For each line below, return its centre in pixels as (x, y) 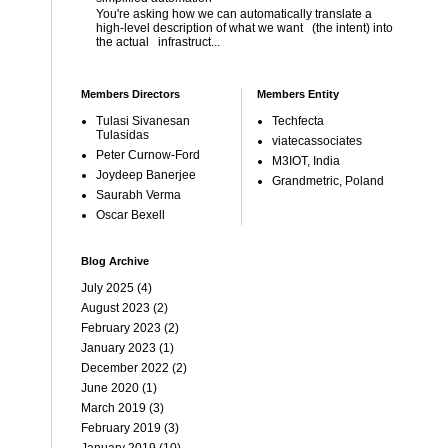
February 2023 (121, 327)
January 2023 (118, 347)
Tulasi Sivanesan (143, 120)
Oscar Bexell (130, 214)
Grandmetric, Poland (328, 180)
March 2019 (113, 407)
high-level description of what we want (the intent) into (244, 28)
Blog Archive (115, 260)
